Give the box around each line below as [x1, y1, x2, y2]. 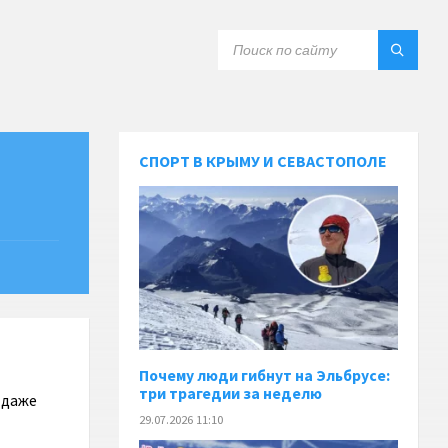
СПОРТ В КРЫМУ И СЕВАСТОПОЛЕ [139, 151, 388, 171]
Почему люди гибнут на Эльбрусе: [139, 365, 391, 385]
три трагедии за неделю [139, 383, 323, 403]
